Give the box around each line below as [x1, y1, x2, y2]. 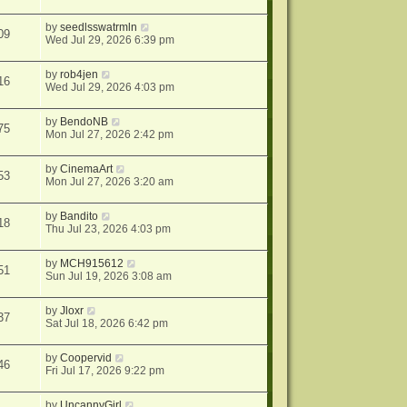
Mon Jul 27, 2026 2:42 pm [45, 128, 174, 142]
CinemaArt [60, 163, 114, 176]
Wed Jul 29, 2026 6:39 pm [45, 34, 175, 47]
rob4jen [60, 68, 99, 82]
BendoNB [60, 115, 109, 129]
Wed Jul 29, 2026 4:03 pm [45, 81, 175, 94]
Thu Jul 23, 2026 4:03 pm [45, 223, 172, 236]
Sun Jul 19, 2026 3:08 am [45, 270, 173, 283]
